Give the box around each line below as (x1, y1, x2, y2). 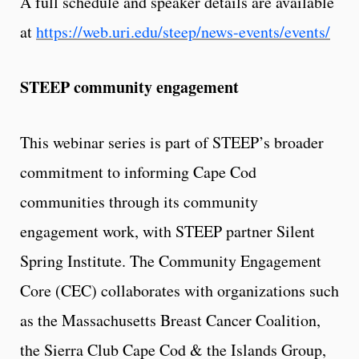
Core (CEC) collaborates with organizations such (20, 279, 339, 301)
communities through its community (20, 190, 258, 212)
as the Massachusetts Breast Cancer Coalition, (20, 309, 321, 331)
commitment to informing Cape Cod (20, 160, 256, 183)
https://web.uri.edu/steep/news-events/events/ (36, 20, 330, 42)
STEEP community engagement (20, 75, 239, 99)
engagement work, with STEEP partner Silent (20, 220, 315, 242)
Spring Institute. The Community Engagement (20, 249, 321, 272)
